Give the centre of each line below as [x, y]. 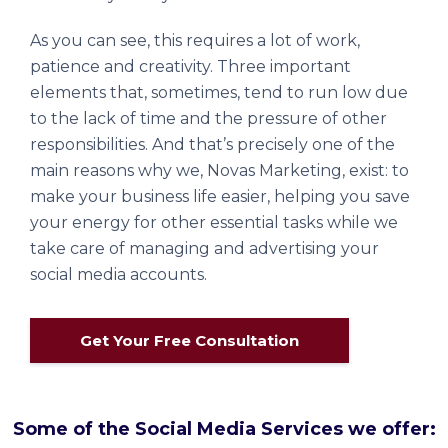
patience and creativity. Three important [190, 66]
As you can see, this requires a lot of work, [195, 40]
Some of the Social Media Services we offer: [224, 429]
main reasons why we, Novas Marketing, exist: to [219, 170]
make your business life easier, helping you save [220, 196]
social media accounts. [120, 274]
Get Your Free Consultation [189, 340]
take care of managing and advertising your [204, 248]
